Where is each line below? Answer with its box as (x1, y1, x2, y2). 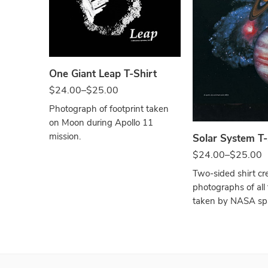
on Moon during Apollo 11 (49, 117, 153, 129)
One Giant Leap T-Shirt (49, 67, 157, 81)
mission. (49, 130, 81, 143)
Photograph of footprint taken (49, 103, 169, 115)
